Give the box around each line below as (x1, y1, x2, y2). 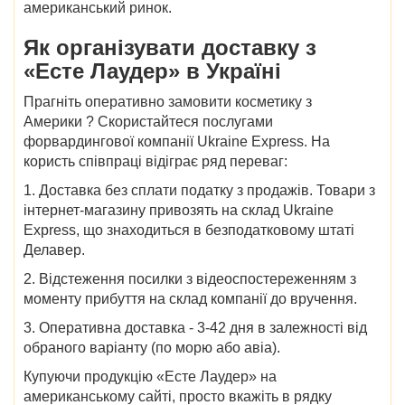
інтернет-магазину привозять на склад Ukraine (24, 202, 334, 218)
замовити (168, 93, 235, 109)
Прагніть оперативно (24, 93, 168, 109)
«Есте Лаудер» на (156, 368, 277, 384)
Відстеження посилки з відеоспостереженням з (39, 270, 356, 287)
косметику (235, 93, 306, 109)
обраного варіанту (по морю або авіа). (24, 339, 280, 355)
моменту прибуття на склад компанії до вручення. (24, 290, 357, 306)
